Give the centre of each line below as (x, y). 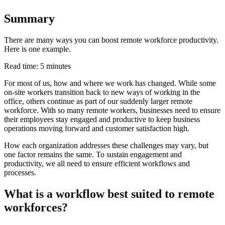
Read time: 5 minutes (37, 66)
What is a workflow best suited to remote (109, 194)
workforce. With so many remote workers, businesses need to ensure (112, 110)
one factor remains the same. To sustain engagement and (93, 154)
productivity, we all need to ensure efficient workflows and (97, 163)
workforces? (36, 207)
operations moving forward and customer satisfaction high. (97, 128)
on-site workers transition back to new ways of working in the (102, 92)
